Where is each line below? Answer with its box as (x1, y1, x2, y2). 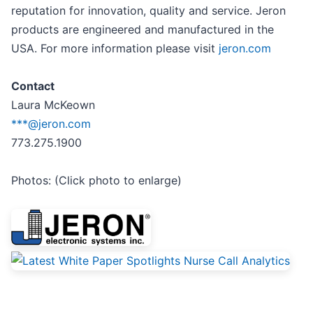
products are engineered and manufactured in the (11, 22, 274, 37)
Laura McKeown (11, 98, 95, 112)
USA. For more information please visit (11, 41, 219, 56)
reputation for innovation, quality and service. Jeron (11, 3, 286, 18)
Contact (11, 79, 54, 94)
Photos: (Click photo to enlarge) (11, 173, 182, 188)
